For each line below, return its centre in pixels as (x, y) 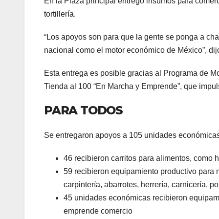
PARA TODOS (83, 110)
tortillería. (60, 14)
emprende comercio (98, 211)
